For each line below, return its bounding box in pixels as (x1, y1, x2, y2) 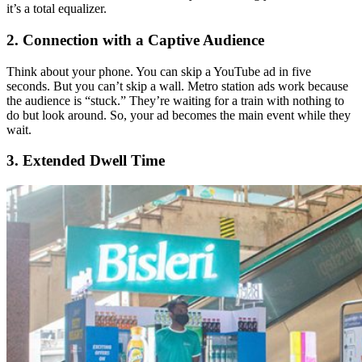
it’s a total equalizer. (6, 2, 107, 16)
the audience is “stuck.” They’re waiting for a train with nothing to (6, 93, 344, 107)
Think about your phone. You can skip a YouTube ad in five (6, 64, 311, 78)
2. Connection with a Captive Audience (6, 31, 264, 48)
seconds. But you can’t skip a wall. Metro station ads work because (6, 78, 348, 93)
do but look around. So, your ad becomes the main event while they (6, 107, 351, 122)
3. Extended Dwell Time (6, 152, 165, 170)
